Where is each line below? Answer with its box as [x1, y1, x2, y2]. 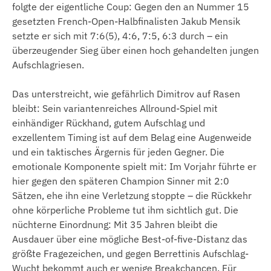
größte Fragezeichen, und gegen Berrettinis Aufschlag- [12, 247, 249, 260]
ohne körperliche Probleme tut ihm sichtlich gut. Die [12, 204, 238, 217]
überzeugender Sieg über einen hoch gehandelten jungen [12, 44, 259, 57]
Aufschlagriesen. [12, 59, 84, 71]
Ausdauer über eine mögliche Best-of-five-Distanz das [12, 233, 247, 246]
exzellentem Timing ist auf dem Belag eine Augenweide [12, 131, 252, 144]
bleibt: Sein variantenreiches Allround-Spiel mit [12, 102, 218, 115]
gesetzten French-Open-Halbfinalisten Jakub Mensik [12, 15, 240, 28]
